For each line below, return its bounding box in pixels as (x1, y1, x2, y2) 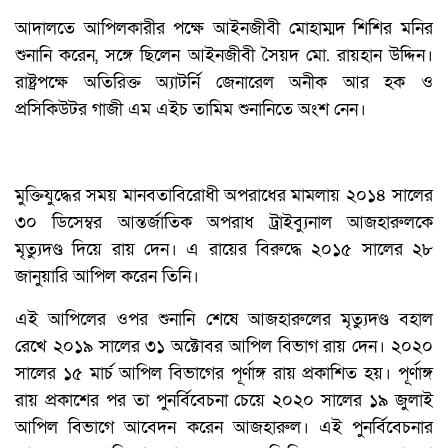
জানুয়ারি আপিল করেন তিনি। (15, 265, 199, 289)
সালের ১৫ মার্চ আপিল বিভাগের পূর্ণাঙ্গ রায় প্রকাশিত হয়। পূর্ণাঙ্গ (15, 362, 433, 386)
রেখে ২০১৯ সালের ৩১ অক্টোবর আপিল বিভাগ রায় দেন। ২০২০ (15, 335, 433, 359)
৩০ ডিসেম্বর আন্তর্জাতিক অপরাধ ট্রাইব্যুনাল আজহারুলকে (15, 211, 433, 235)
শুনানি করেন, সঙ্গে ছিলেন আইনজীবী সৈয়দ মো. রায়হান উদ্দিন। (15, 44, 433, 68)
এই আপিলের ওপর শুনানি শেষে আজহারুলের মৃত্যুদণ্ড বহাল (15, 308, 433, 332)
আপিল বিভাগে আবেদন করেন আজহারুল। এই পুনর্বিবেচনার (15, 416, 433, 440)
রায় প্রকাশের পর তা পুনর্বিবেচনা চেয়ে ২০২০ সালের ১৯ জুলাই (15, 389, 433, 413)
